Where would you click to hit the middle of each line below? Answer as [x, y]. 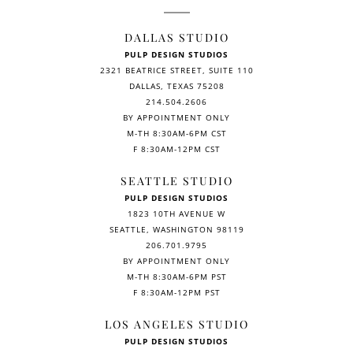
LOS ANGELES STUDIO [176, 324]
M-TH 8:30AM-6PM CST [176, 133]
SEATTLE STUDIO [176, 180]
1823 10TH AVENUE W [176, 213]
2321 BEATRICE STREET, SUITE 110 [176, 70]
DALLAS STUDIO [176, 37]
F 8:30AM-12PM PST [176, 292]
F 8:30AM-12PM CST [176, 149]
